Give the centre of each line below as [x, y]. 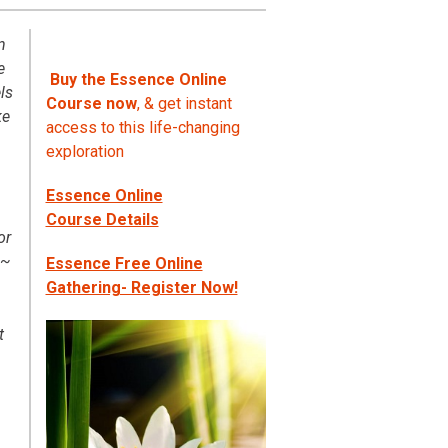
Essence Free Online [124, 264]
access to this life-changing [142, 128]
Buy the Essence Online [138, 80]
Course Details [102, 220]
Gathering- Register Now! [141, 288]
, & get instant [184, 104]
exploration [84, 152]
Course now [91, 104]
